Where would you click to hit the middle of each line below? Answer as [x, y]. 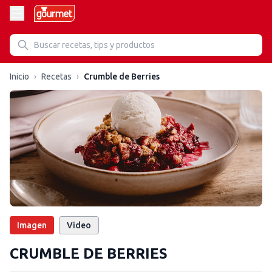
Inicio [19, 76]
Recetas [56, 76]
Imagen [32, 225]
